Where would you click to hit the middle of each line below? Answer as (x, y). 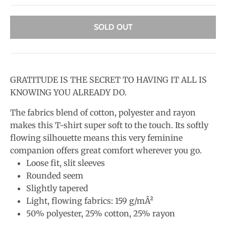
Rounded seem (55, 175)
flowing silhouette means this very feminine (96, 137)
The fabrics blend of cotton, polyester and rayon (103, 112)
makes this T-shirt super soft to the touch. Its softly (109, 125)
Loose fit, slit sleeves (66, 163)
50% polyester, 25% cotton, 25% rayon (101, 213)
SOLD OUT (113, 27)
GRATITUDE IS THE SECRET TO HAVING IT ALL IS (108, 79)
